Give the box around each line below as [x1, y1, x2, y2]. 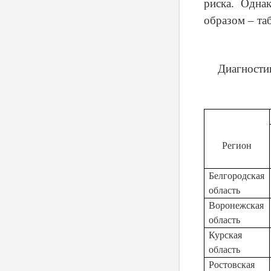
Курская [209, 230, 243, 240]
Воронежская [209, 200, 264, 211]
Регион [222, 140, 252, 151]
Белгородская [209, 171, 265, 181]
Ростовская [209, 260, 255, 270]
